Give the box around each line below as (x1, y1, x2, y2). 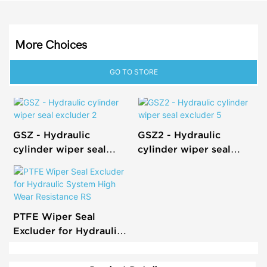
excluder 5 (137, 158, 188, 169)
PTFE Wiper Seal (13, 210, 95, 222)
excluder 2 (13, 158, 64, 169)
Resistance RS (13, 253, 82, 265)
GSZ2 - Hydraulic (137, 129, 221, 141)
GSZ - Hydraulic (13, 129, 90, 141)
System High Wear (13, 239, 103, 250)
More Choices (15, 38, 87, 52)
